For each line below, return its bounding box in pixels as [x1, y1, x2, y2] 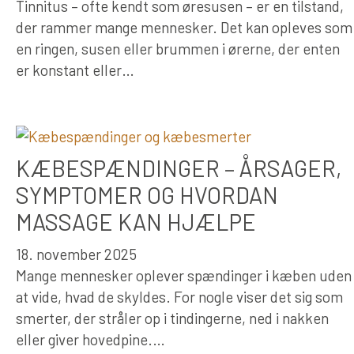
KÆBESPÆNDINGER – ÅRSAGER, [16, 153, 342, 182]
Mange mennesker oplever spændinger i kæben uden [16, 265, 352, 284]
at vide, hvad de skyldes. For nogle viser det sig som [16, 287, 343, 306]
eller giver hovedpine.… [16, 330, 165, 348]
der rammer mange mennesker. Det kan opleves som [16, 17, 352, 36]
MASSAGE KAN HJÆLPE [16, 207, 256, 235]
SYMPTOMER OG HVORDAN [16, 180, 278, 209]
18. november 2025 [16, 244, 137, 263]
